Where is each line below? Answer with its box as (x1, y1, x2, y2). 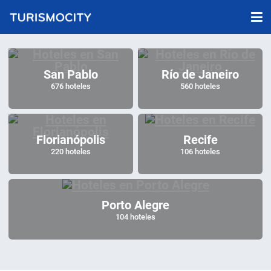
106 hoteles (180, 146, 220, 156)
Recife (183, 132, 218, 147)
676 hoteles (51, 81, 91, 91)
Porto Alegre (102, 197, 169, 212)
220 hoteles (51, 146, 91, 156)
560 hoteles (180, 81, 220, 91)
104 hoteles (116, 212, 155, 221)
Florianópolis (36, 132, 105, 147)
